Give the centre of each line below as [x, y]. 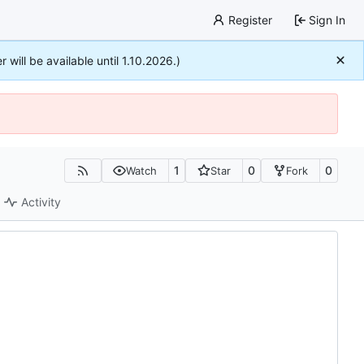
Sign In [327, 19]
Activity [41, 202]
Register [250, 19]
